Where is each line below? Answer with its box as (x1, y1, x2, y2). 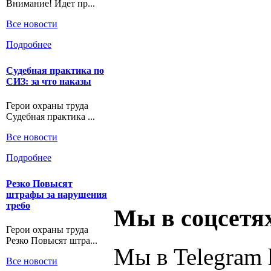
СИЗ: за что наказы (6, 76, 91, 87)
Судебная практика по (6, 65, 104, 76)
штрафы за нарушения (6, 189, 107, 200)
